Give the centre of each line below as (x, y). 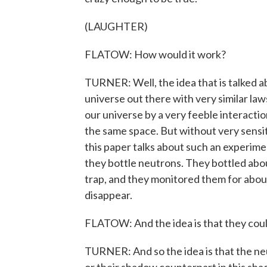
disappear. (108, 195)
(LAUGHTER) (116, 26)
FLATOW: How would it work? (155, 54)
